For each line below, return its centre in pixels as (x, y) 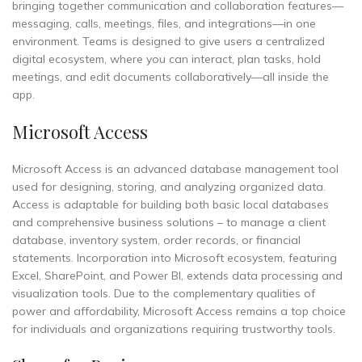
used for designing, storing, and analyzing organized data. (169, 187)
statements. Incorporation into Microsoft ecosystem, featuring (175, 258)
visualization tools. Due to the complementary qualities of (164, 293)
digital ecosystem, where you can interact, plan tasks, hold (166, 59)
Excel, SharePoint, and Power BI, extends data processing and (177, 276)
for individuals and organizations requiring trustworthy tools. (174, 329)
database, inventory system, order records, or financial (156, 240)
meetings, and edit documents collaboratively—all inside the (170, 77)
